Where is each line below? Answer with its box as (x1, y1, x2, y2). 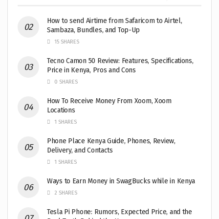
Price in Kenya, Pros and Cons (47, 66, 136, 74)
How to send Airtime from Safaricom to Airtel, (47, 16, 182, 25)
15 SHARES (53, 38, 79, 45)
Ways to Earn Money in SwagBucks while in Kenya (47, 176, 196, 185)
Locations (47, 106, 75, 114)
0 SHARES (53, 78, 78, 85)
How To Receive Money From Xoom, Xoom (47, 96, 172, 105)
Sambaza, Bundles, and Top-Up (47, 25, 140, 34)
